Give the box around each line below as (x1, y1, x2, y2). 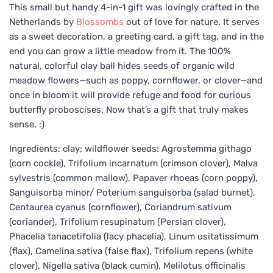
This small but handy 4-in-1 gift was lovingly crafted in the (9, 1, 259, 13)
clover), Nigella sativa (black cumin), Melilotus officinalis (9, 260, 246, 271)
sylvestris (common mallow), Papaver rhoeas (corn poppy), (9, 172, 258, 183)
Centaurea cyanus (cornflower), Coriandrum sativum (9, 201, 232, 213)
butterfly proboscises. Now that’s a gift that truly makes (9, 104, 249, 115)
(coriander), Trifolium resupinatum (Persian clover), (9, 216, 226, 227)
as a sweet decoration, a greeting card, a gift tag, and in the (9, 30, 264, 42)
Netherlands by (9, 16, 76, 27)
